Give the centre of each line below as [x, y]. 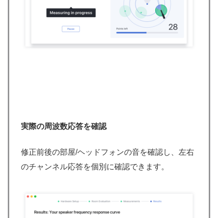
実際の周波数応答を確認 [64, 127]
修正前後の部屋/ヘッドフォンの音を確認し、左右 [108, 152]
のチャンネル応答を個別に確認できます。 [95, 166]
